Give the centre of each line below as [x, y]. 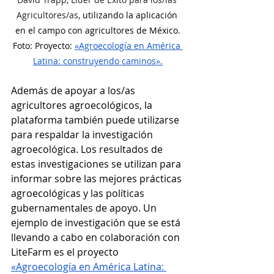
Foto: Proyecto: [44, 45]
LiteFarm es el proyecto [66, 252]
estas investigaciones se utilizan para [97, 164]
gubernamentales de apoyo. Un [85, 208]
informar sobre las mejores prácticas [98, 178]
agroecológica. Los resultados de [88, 149]
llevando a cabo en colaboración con [97, 237]
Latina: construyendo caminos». [98, 61]
